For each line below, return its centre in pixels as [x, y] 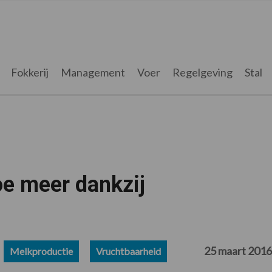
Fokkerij [29, 72]
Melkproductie [42, 251]
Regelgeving [202, 72]
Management [93, 72]
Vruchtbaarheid [128, 251]
